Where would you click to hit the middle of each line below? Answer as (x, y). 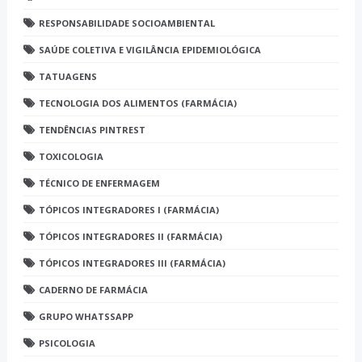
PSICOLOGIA (67, 343)
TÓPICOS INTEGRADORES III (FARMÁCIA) (132, 263)
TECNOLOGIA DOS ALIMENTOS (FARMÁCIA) (137, 103)
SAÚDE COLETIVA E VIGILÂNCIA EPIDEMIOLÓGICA (149, 50)
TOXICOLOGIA (71, 157)
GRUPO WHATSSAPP (86, 317)
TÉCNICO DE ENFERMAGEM (99, 183)
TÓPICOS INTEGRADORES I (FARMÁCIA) (128, 210)
